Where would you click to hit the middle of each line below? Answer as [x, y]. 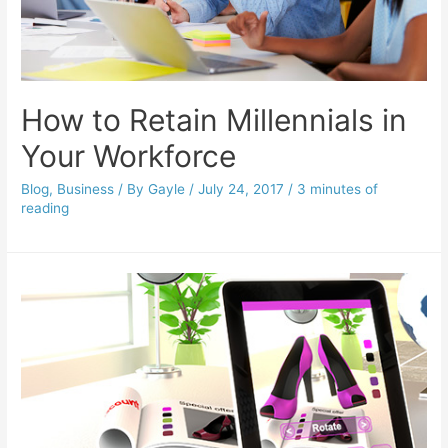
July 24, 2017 [241, 188]
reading [45, 207]
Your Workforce [129, 155]
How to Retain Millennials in [214, 119]
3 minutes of [338, 188]
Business [86, 188]
